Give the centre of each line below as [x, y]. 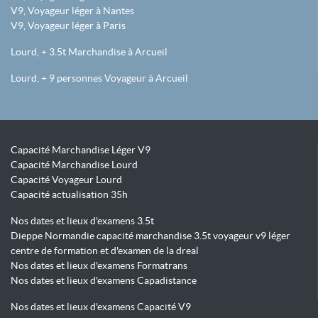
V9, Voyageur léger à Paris [68, 26]
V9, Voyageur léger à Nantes [72, 11]
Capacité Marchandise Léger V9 [81, 150]
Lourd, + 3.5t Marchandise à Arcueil [89, 52]
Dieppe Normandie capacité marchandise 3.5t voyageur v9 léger [150, 236]
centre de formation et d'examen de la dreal [105, 251]
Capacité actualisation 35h [69, 195]
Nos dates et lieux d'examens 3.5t [82, 221]
